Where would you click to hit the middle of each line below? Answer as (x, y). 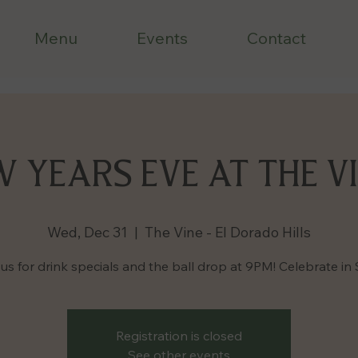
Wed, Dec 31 (88, 232)
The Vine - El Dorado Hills (228, 232)
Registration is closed (179, 336)
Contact (276, 38)
